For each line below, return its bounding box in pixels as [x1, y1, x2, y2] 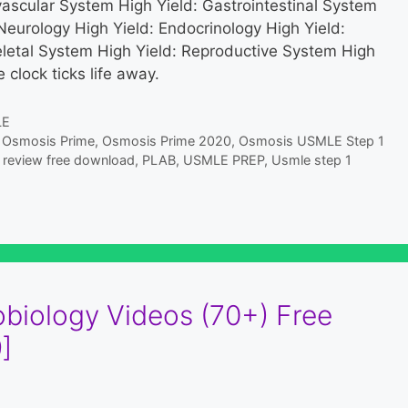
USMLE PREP [183, 152, 264, 168]
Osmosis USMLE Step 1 [238, 133, 384, 149]
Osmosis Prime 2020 [101, 133, 231, 149]
